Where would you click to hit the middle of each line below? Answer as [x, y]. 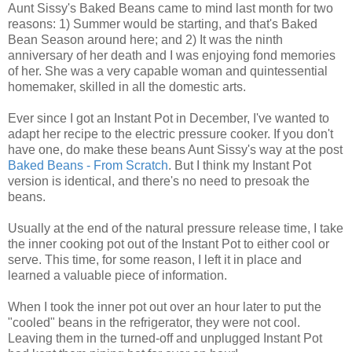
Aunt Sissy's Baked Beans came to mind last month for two [170, 9]
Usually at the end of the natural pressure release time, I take [176, 229]
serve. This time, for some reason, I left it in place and [155, 260]
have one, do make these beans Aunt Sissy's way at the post [175, 150]
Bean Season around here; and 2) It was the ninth [145, 40]
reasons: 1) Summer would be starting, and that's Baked [163, 24]
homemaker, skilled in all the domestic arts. [127, 87]
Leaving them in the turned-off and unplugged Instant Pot [165, 339]
